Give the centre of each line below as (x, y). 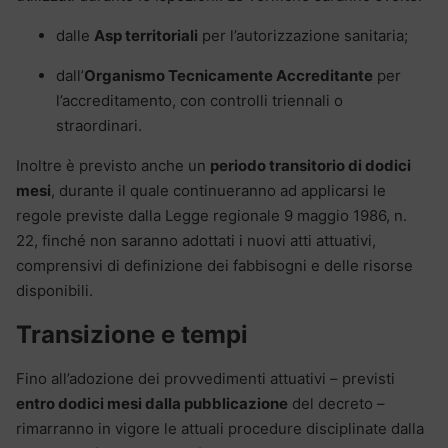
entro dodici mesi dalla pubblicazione (152, 403)
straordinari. (99, 125)
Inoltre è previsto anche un (113, 165)
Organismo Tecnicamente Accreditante (228, 75)
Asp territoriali (146, 35)
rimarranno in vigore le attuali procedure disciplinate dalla (220, 428)
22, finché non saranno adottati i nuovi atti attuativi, (196, 240)
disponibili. (54, 290)
